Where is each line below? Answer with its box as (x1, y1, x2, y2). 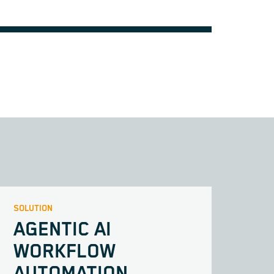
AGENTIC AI (13, 219, 111, 242)
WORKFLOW (13, 241, 116, 264)
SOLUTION (13, 204, 53, 214)
